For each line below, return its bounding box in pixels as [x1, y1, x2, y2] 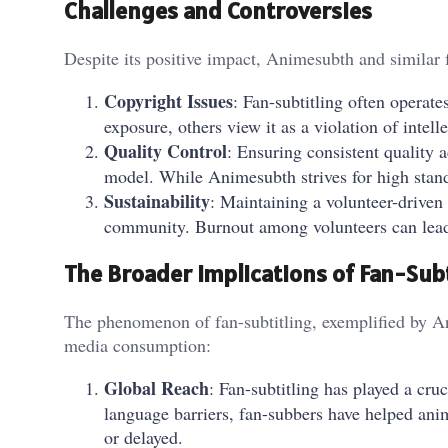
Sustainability [104, 187, 210, 214]
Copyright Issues [104, 87, 233, 114]
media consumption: [64, 332, 211, 357]
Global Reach [104, 374, 209, 401]
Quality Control [104, 137, 227, 164]
